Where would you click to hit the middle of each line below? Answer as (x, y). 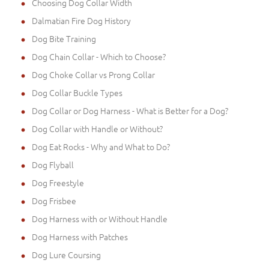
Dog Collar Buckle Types (77, 93)
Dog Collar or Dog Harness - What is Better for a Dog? (130, 111)
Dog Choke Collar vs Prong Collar (93, 75)
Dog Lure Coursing (66, 255)
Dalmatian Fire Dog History (81, 21)
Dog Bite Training (64, 39)
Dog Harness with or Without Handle (100, 219)
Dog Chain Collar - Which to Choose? (99, 57)
